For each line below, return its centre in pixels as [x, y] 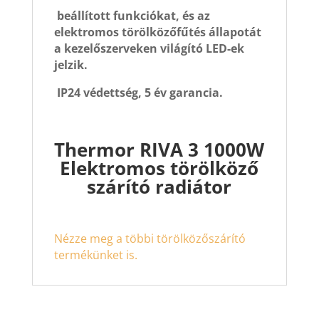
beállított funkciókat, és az [132, 15]
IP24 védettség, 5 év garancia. [138, 92]
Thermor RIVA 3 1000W [159, 149]
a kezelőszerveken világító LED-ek [149, 48]
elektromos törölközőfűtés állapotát [157, 32]
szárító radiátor [159, 186]
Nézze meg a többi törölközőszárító [150, 238]
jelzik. [70, 64]
